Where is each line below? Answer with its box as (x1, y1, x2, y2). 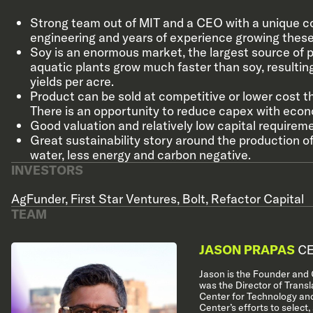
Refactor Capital (211, 191, 304, 207)
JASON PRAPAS (198, 242, 295, 258)
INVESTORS (11, 162, 83, 178)
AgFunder (11, 191, 65, 207)
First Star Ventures (71, 191, 177, 207)
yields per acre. (30, 73, 117, 89)
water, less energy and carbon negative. (30, 147, 251, 163)
